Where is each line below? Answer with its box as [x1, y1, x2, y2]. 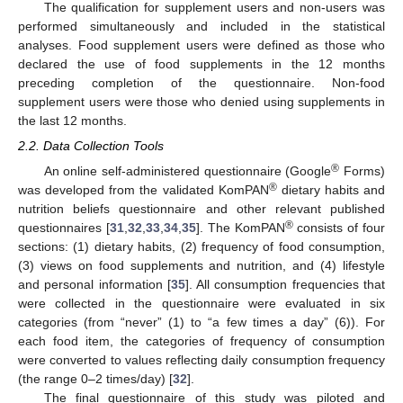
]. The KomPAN [195, 220, 285, 236]
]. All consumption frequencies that [184, 277, 386, 292]
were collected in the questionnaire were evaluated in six [18, 296, 385, 311]
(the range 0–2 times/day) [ [18, 372, 173, 387]
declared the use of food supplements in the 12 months [18, 56, 385, 71]
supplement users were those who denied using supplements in [18, 94, 385, 109]
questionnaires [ [18, 220, 110, 236]
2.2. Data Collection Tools [18, 138, 164, 153]
